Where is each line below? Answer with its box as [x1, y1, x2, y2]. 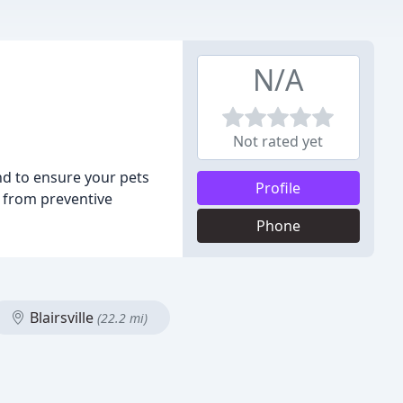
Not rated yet [233, 131, 324, 151]
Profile [255, 178, 301, 198]
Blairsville [26, 308, 97, 327]
